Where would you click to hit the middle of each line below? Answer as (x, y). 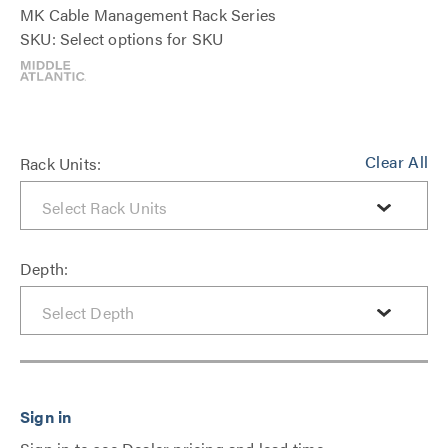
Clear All (396, 161)
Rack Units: (61, 163)
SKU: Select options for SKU (122, 38)
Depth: (44, 268)
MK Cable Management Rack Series (148, 14)
